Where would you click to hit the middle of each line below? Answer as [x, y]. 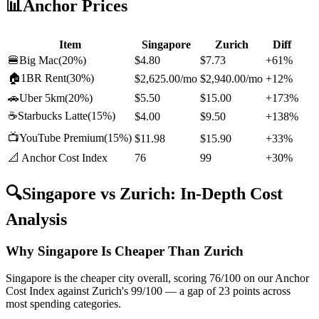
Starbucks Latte [53, 115]
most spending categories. [63, 304]
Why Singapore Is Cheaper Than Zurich [125, 251]
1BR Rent [43, 78]
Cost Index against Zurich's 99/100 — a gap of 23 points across [148, 291]
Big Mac [39, 60]
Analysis [36, 219]
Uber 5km [42, 98]
